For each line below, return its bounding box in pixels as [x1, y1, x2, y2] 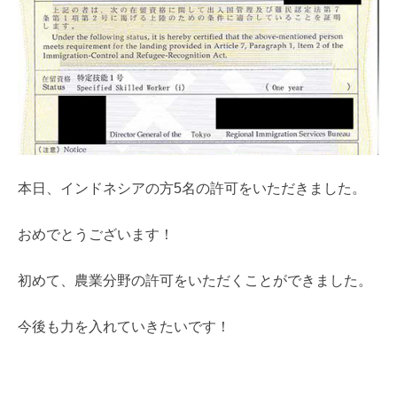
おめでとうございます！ [18, 226, 174, 242]
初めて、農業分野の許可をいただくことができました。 [18, 272, 372, 288]
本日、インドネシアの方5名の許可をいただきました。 [18, 180, 366, 196]
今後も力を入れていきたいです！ [18, 318, 230, 334]
